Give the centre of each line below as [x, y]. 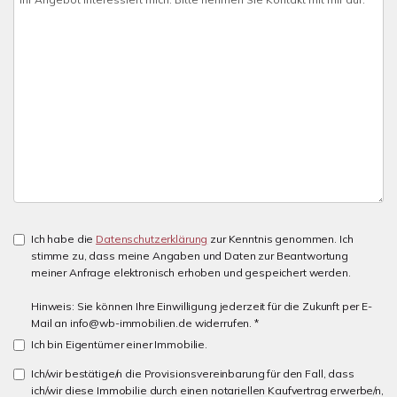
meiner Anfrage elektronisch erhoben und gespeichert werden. [191, 272]
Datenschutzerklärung [152, 239]
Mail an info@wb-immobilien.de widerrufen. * [145, 323]
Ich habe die [64, 239]
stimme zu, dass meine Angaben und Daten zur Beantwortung [190, 256]
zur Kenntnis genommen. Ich [280, 239]
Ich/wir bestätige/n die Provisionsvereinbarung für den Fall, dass [193, 374]
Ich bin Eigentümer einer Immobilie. [119, 344]
